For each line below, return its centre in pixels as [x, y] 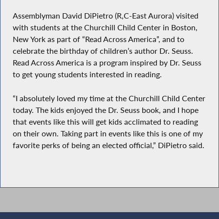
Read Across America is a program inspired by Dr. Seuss [107, 63]
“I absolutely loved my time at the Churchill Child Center [109, 98]
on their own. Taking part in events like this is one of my [108, 133]
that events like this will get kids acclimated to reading [105, 121]
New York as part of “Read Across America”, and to [98, 39]
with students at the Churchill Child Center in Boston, [105, 28]
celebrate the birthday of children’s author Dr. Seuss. [103, 51]
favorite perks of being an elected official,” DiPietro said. [108, 145]
